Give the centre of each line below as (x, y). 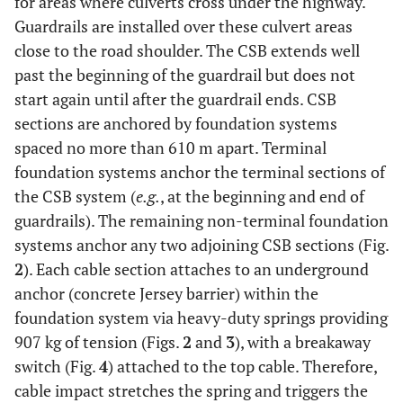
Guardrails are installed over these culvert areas (184, 27)
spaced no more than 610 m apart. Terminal (170, 148)
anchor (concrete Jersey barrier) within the (166, 294)
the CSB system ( (75, 197)
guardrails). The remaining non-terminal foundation (201, 221)
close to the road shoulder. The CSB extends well (187, 51)
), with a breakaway (303, 342)
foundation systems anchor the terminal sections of (200, 172)
